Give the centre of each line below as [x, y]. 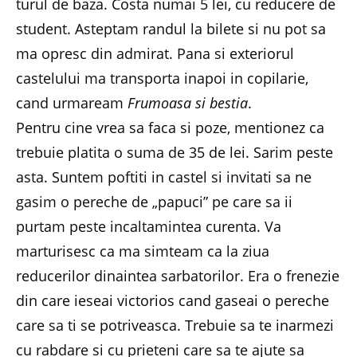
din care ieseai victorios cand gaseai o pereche [173, 300]
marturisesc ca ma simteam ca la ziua [143, 251]
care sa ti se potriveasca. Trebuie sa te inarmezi [175, 325]
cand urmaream [72, 102]
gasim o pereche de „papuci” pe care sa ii [154, 201]
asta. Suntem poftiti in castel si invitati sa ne [164, 177]
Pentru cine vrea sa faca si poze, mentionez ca [170, 127]
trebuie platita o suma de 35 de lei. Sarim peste [175, 152]
